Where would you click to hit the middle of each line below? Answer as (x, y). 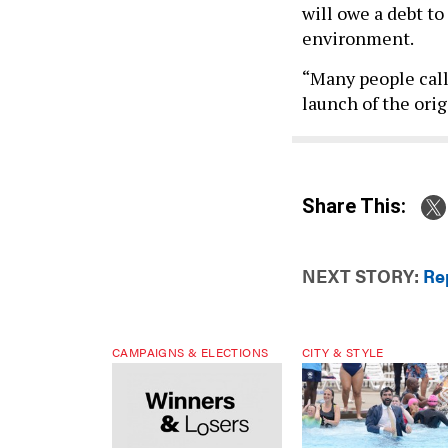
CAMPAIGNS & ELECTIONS (190, 352)
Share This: (360, 205)
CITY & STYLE (343, 352)
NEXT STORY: (360, 276)
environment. (358, 38)
